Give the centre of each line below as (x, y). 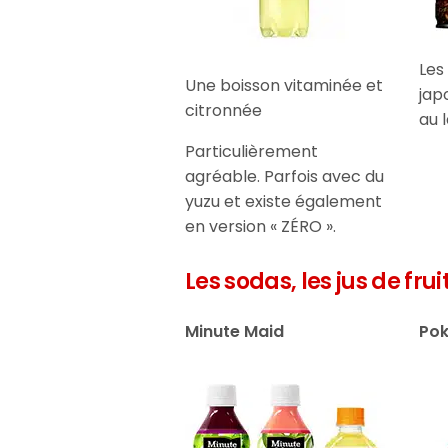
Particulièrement (251, 151)
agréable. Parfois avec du (285, 176)
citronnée (223, 110)
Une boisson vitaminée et (284, 85)
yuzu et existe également (284, 201)
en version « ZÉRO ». (261, 226)
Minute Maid (235, 331)
